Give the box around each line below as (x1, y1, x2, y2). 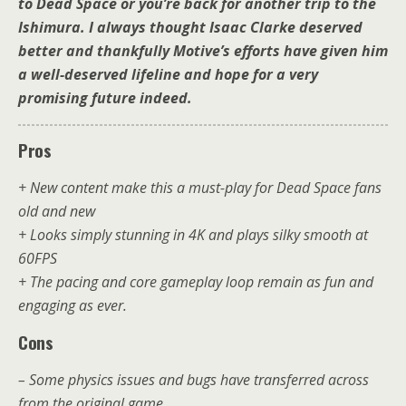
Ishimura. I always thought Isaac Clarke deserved (18, 16, 362, 37)
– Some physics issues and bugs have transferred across (18, 369, 369, 390)
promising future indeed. (18, 87, 196, 108)
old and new (18, 200, 95, 221)
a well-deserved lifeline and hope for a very (18, 63, 318, 84)
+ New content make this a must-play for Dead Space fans (18, 177, 382, 198)
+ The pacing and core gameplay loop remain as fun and (18, 271, 373, 292)
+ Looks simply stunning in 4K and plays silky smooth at (18, 224, 368, 245)
